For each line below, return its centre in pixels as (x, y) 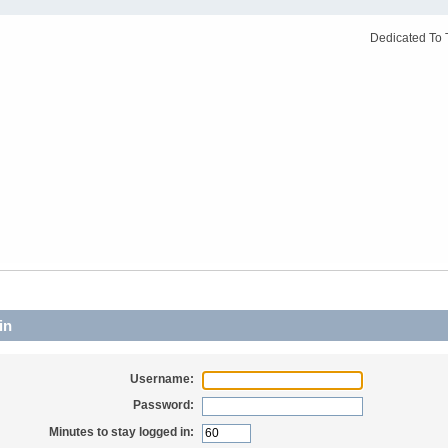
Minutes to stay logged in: (122, 431)
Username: (162, 378)
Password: (164, 405)
